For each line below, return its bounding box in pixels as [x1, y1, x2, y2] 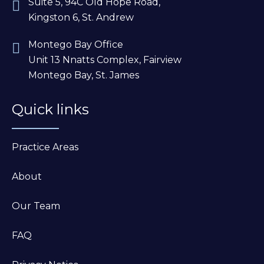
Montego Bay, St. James [28, 70, 139, 81]
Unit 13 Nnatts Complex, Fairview [28, 54, 181, 66]
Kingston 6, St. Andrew [28, 12, 134, 24]
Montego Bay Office [28, 39, 123, 51]
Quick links [12, 101, 89, 118]
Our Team [12, 200, 60, 212]
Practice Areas [12, 141, 78, 153]
